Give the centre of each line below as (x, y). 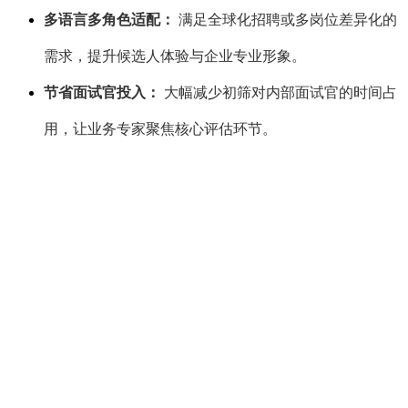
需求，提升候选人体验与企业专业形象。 (175, 56)
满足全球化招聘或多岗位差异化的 (286, 20)
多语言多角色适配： (109, 20)
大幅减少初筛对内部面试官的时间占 (279, 93)
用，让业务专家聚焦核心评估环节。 (160, 129)
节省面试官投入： (102, 93)
